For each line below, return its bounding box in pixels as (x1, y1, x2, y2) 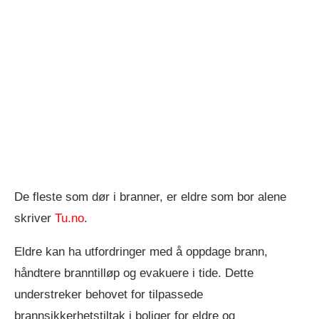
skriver (14, 211, 55, 226)
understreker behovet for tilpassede (14, 288, 203, 302)
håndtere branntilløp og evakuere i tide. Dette (14, 266, 253, 281)
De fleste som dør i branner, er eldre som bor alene (14, 190, 286, 204)
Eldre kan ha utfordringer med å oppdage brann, (14, 245, 268, 259)
